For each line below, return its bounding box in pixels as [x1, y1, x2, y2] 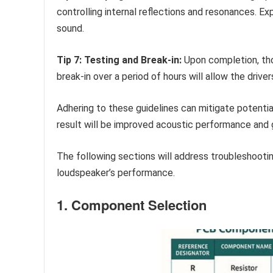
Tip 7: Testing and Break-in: [57, 54, 182, 66]
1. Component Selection [57, 194, 207, 214]
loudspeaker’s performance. [57, 166, 175, 179]
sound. [57, 22, 84, 34]
